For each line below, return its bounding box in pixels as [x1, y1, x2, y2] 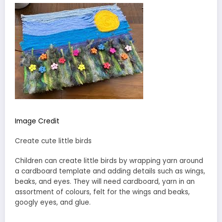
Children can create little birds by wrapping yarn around [15, 156, 203, 166]
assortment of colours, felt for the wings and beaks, [15, 187, 190, 197]
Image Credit [15, 116, 59, 126]
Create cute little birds [15, 136, 92, 146]
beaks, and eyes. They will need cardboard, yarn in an [15, 177, 195, 187]
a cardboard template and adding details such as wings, [15, 166, 205, 176]
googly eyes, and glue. [15, 198, 91, 208]
